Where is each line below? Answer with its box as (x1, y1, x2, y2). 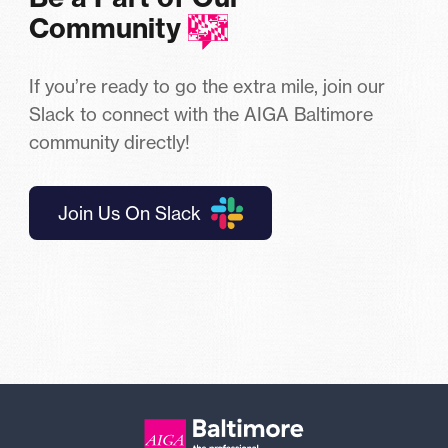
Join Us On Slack (58, 201, 201, 224)
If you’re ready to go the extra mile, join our (29, 74, 385, 97)
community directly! (29, 130, 190, 153)
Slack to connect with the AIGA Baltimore (29, 102, 373, 125)
